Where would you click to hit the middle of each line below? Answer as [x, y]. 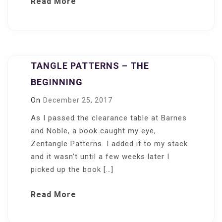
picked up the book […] [72, 169]
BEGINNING [57, 82]
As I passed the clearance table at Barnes [109, 118]
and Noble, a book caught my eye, [93, 131]
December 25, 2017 [78, 100]
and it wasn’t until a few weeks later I [100, 157]
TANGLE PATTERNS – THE [90, 66]
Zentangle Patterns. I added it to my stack [109, 144]
